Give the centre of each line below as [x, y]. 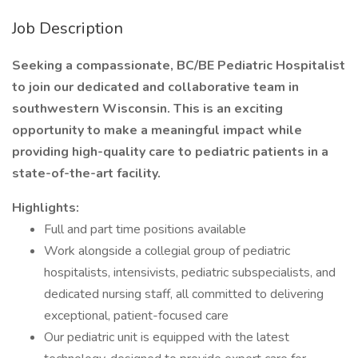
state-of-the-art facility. [86, 173]
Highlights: [46, 208]
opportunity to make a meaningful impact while [157, 130]
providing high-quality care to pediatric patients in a [170, 152]
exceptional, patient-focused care [136, 316]
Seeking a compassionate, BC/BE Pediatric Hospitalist [179, 66]
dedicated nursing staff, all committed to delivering [184, 294]
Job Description [68, 28]
